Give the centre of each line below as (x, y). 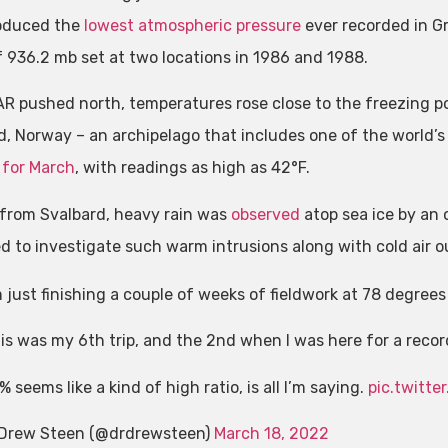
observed (265, 214)
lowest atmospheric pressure (192, 26)
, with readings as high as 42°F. (192, 168)
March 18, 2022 (271, 433)
